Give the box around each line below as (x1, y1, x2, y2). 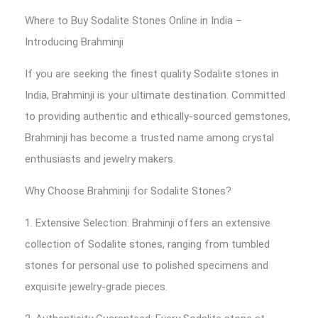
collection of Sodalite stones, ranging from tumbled (25, 238, 270, 251)
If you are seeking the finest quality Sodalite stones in (25, 67, 279, 80)
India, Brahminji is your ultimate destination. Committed (25, 89, 285, 102)
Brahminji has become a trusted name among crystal (25, 131, 274, 144)
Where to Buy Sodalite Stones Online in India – (25, 14, 242, 27)
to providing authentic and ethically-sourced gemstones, (25, 110, 290, 123)
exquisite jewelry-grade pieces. (25, 280, 168, 293)
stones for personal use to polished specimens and (25, 259, 268, 272)
